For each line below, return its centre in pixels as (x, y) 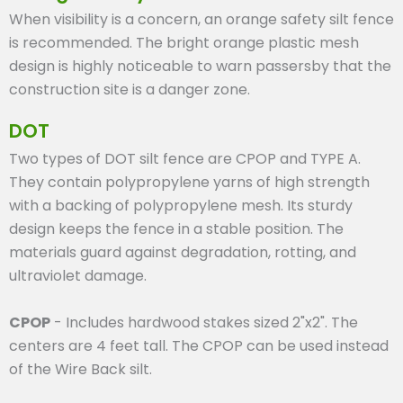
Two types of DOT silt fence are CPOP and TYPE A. (185, 159)
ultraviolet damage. (78, 276)
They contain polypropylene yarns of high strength (189, 183)
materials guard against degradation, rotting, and (183, 253)
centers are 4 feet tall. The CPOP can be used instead (199, 346)
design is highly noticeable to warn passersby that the (200, 67)
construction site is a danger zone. (130, 90)
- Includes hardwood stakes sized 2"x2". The (204, 323)
